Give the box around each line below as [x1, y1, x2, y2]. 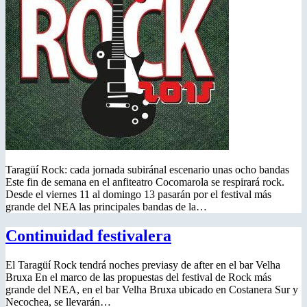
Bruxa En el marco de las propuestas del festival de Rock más [5, 271, 271, 283]
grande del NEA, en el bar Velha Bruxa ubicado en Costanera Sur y [5, 283, 298, 295]
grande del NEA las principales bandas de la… [5, 200, 207, 212]
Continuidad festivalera [5, 226, 171, 245]
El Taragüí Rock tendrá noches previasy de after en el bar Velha [5, 258, 280, 271]
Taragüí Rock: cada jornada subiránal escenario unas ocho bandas [5, 163, 289, 175]
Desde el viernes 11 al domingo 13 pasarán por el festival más [5, 188, 271, 200]
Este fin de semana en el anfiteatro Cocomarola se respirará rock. [5, 175, 284, 188]
